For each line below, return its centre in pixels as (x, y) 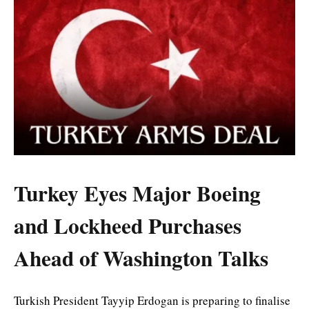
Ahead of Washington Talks (141, 258)
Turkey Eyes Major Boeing (137, 193)
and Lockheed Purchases (128, 226)
